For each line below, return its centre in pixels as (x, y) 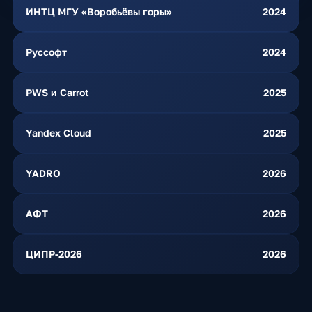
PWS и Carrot (57, 92)
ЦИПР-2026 (54, 254)
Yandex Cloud (58, 133)
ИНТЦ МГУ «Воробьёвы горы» (99, 11)
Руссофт (46, 52)
